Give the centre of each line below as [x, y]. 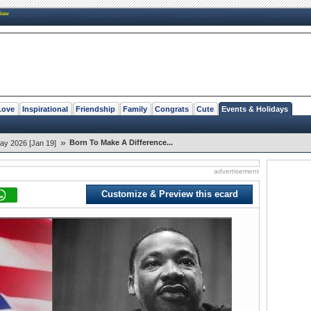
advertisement [236, 171]
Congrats [172, 109]
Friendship [95, 109]
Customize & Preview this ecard [169, 194]
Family [135, 109]
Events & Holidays [255, 109]
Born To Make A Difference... [121, 142]
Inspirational [45, 109]
